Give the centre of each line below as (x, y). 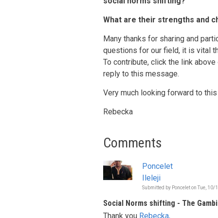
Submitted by (157, 188)
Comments (133, 143)
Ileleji (151, 178)
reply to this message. (141, 74)
